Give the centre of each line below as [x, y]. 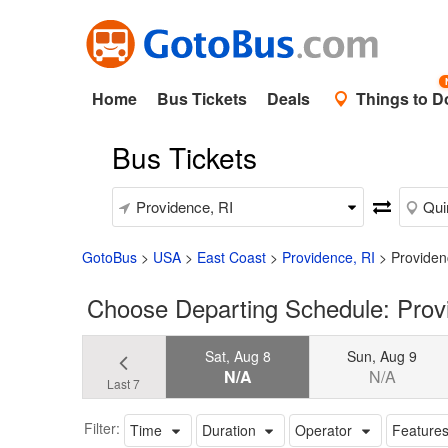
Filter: [102, 427]
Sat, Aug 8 [237, 355]
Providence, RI [328, 257]
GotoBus [109, 257]
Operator [324, 429]
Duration [228, 429]
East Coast [231, 257]
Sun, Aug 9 [382, 355]
